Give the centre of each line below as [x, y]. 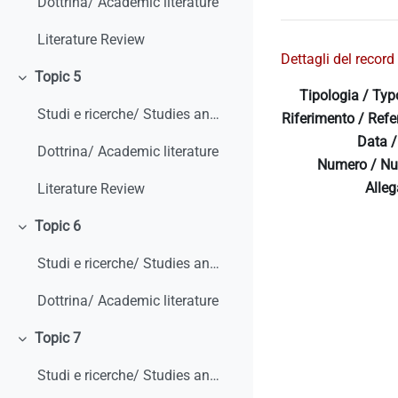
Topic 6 [57, 227]
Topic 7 [57, 338]
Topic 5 [57, 77]
